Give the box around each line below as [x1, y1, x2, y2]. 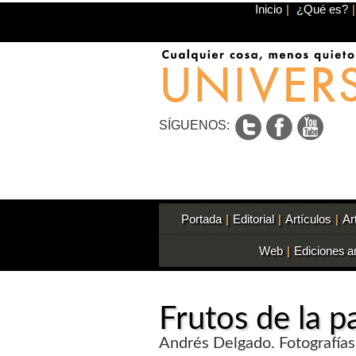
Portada [180, 212, 222, 226]
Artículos [284, 212, 331, 226]
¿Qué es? [296, 2, 348, 16]
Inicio [254, 2, 282, 16]
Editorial [232, 212, 274, 226]
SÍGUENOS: [159, 118, 233, 133]
